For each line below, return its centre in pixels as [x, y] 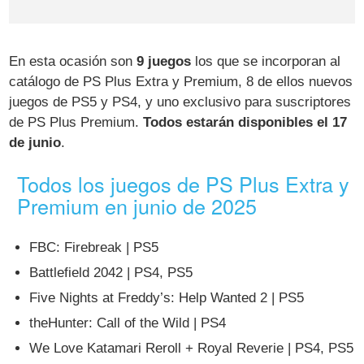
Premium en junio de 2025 [137, 205]
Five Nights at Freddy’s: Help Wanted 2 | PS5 [167, 297]
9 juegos [164, 61]
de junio [35, 142]
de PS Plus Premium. [76, 122]
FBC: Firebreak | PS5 [94, 248]
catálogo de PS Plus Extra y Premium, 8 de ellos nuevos [181, 81]
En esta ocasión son [73, 61]
